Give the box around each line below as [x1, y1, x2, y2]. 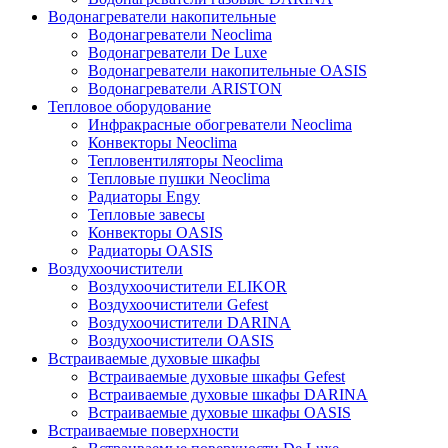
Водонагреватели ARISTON [88, 80, 282, 98]
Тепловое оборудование [48, 98, 211, 116]
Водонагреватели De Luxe [88, 44, 267, 62]
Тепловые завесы [88, 206, 205, 224]
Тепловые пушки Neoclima [88, 170, 270, 188]
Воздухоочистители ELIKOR [88, 278, 287, 296]
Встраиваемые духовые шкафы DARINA [88, 386, 368, 404]
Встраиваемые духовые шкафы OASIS [88, 404, 351, 422]
